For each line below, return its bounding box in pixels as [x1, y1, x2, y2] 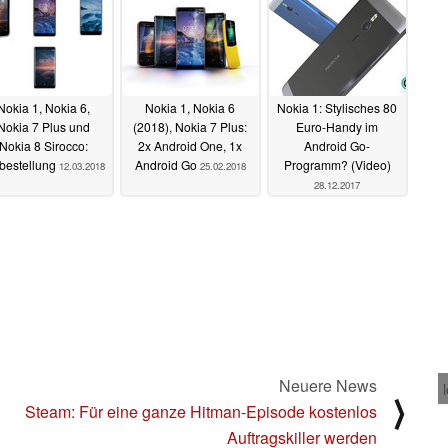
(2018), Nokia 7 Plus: [133, 118, 247, 136]
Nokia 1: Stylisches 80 [277, 99, 397, 117]
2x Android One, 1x [138, 137, 242, 155]
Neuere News [279, 373, 377, 397]
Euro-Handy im [296, 118, 378, 136]
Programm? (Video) [283, 156, 391, 174]
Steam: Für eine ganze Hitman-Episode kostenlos [25, 399, 377, 423]
